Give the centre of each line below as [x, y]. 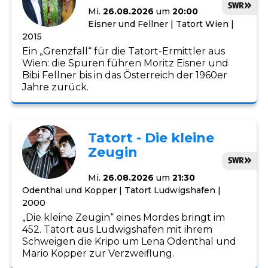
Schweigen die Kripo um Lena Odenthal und [130, 241]
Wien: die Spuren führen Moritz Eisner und [126, 63]
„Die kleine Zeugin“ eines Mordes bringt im [124, 217]
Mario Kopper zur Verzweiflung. [98, 253]
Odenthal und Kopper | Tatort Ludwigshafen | [122, 190]
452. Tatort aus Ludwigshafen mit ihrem [118, 229]
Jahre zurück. [56, 87]
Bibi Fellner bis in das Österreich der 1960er [125, 75]
